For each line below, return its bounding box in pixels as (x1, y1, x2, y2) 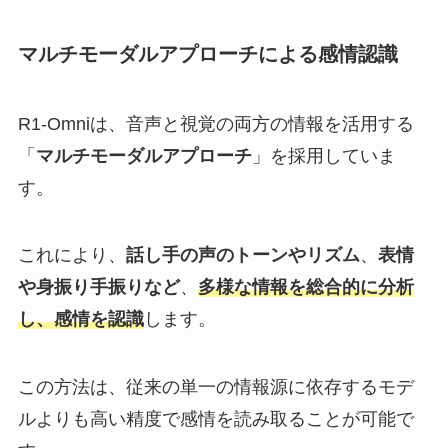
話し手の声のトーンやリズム (125, 245, 360, 266)
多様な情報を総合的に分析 (197, 277, 414, 298)
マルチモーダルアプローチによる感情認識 (17, 43, 398, 66)
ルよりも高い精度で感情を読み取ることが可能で (17, 409, 414, 430)
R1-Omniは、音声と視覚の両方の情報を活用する (17, 113, 414, 134)
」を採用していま (251, 145, 396, 166)
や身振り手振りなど (17, 277, 180, 298)
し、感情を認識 (17, 309, 144, 330)
